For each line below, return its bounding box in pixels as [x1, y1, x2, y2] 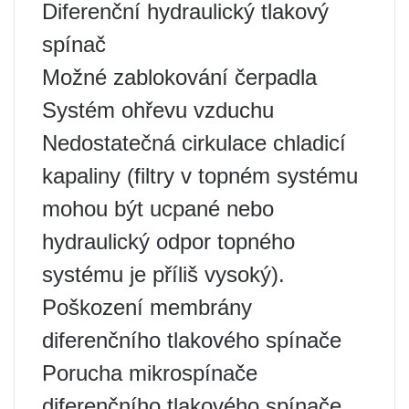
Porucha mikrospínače [42, 361, 257, 385]
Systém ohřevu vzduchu [42, 98, 274, 122]
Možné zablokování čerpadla [42, 65, 317, 89]
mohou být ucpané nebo [42, 196, 274, 221]
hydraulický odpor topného [42, 229, 295, 254]
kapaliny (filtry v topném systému [42, 163, 358, 188]
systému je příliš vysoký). [42, 262, 285, 287]
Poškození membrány [42, 295, 252, 320]
